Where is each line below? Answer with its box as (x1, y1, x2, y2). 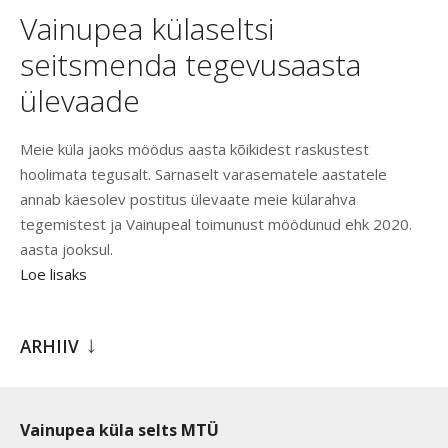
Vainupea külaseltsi (20, 8, 274, 50)
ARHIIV (20, 335, 79, 359)
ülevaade (20, 80, 140, 122)
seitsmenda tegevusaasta (20, 44, 361, 86)
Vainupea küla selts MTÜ (20, 419, 219, 442)
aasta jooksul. (20, 239, 113, 260)
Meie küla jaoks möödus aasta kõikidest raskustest (20, 139, 369, 160)
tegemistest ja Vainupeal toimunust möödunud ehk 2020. (20, 214, 412, 235)
